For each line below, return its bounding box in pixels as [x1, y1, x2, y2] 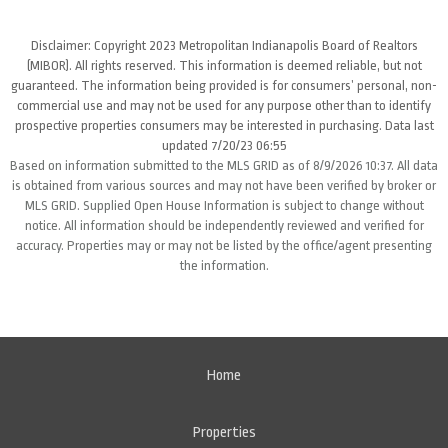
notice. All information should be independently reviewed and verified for [24, 218, 424, 233]
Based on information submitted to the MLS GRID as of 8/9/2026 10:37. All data [10, 158, 438, 173]
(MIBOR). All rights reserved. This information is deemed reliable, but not [26, 58, 422, 73]
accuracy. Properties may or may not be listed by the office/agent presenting [16, 238, 432, 253]
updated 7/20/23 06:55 [161, 138, 287, 153]
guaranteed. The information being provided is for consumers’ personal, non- [11, 78, 437, 93]
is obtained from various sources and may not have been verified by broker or [12, 178, 436, 193]
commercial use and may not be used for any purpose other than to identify [17, 98, 431, 113]
